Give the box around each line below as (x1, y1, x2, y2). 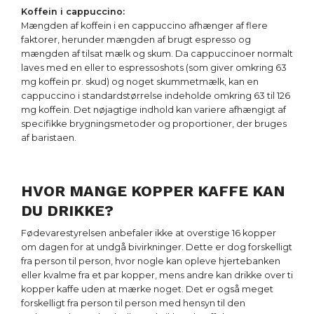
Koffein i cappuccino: (21, 6, 125, 17)
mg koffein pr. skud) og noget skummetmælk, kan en (21, 76, 259, 87)
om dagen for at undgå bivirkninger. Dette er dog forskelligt (21, 241, 292, 252)
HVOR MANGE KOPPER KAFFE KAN (21, 182, 285, 200)
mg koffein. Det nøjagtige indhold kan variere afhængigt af (21, 104, 286, 115)
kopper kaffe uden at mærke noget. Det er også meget (21, 283, 273, 294)
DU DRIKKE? (21, 201, 114, 219)
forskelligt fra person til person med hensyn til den (21, 297, 245, 308)
